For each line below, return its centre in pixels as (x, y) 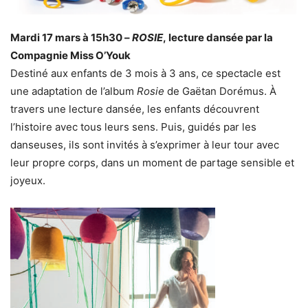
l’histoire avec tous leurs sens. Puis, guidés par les (133, 127)
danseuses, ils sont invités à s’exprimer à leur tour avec (145, 145)
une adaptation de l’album (74, 91)
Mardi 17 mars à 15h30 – (71, 38)
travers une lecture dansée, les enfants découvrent (135, 109)
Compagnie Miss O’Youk (70, 56)
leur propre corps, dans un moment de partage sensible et (152, 163)
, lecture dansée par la (218, 38)
